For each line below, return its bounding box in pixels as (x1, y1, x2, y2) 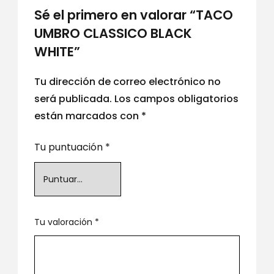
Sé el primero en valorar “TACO (34, 6, 233, 24)
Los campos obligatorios (114, 92, 239, 106)
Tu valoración (34, 216, 95, 228)
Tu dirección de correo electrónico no (34, 75, 221, 89)
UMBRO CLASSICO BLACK (34, 24, 192, 42)
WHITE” (34, 43, 80, 61)
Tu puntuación (34, 140, 105, 154)
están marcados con (34, 109, 141, 123)
